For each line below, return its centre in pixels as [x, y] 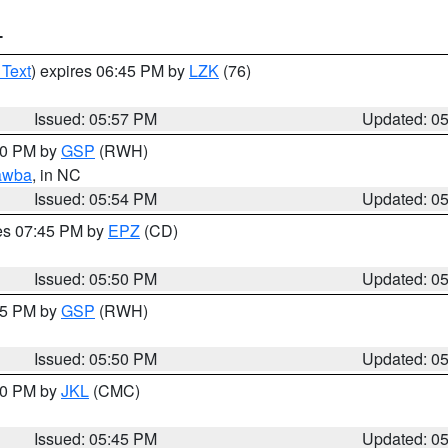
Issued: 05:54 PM [96, 198]
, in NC [56, 174]
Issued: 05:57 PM [96, 118]
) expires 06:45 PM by [110, 70]
